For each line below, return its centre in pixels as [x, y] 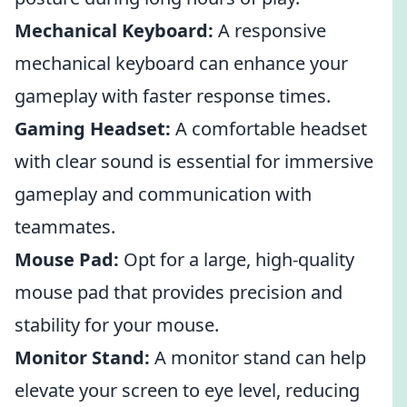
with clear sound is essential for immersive [194, 161]
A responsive [270, 30]
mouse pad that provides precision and [179, 292]
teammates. [65, 227]
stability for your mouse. [117, 325]
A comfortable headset [269, 129]
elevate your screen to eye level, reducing [187, 390]
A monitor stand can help [258, 357]
